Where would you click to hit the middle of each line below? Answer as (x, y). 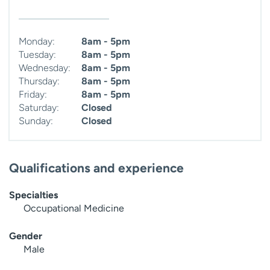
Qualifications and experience (96, 168)
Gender (26, 236)
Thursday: (39, 81)
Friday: (33, 94)
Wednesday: (45, 67)
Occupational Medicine (74, 208)
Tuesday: (37, 54)
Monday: (37, 41)
